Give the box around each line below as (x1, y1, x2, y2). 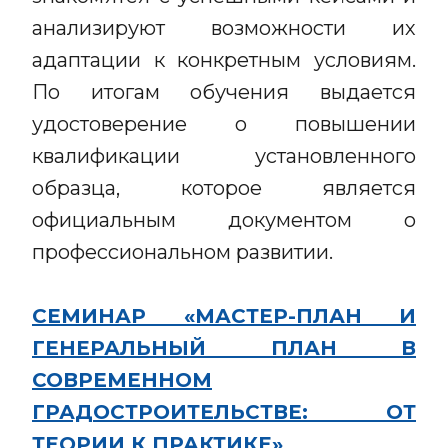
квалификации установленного (32, 144, 416, 168)
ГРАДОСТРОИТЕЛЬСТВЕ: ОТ (32, 400, 416, 424)
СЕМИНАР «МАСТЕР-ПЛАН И (32, 304, 416, 328)
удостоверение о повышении (32, 112, 416, 136)
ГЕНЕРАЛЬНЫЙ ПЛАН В (32, 336, 416, 360)
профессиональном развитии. (32, 240, 333, 264)
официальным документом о (32, 208, 416, 232)
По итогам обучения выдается (32, 80, 416, 104)
